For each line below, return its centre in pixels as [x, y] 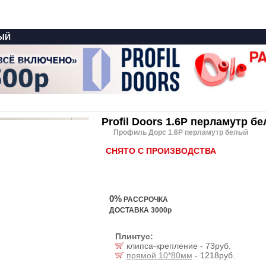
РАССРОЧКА [145, 199]
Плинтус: [134, 236]
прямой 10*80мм [159, 255]
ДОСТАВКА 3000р [140, 210]
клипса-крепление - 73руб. [178, 246]
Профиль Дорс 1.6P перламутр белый [181, 132]
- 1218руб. [214, 255]
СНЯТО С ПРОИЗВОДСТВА [161, 151]
